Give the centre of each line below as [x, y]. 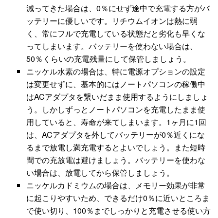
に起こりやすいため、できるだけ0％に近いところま [118, 198]
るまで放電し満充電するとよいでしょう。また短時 [116, 147]
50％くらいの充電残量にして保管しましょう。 [109, 59]
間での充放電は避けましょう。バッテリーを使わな [116, 160]
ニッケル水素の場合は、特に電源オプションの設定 [116, 72]
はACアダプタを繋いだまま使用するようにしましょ [118, 97]
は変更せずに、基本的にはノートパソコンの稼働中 [116, 84]
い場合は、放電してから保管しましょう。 [100, 173]
